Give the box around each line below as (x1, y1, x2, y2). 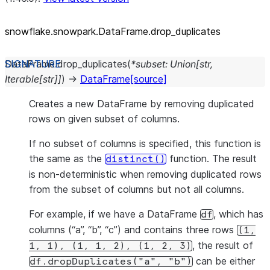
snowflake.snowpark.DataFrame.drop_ (5, 25, 175, 37)
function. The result (166, 152, 257, 165)
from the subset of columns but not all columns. (29, 183, 244, 195)
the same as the (29, 152, 105, 165)
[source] (130, 73, 167, 85)
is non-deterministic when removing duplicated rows (29, 168, 262, 180)
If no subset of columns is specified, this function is (29, 137, 261, 149)
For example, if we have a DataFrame (29, 208, 200, 220)
